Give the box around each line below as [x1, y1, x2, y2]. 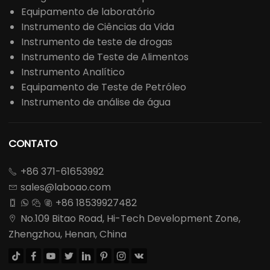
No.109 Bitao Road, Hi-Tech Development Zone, [20, 211, 240, 225]
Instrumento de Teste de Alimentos [21, 49, 189, 64]
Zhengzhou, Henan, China [8, 227, 127, 241]
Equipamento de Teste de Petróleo [21, 80, 186, 94]
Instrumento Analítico [21, 64, 125, 79]
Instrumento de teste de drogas [21, 34, 172, 49]
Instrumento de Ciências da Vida [21, 19, 174, 34]
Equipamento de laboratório [21, 4, 155, 19]
